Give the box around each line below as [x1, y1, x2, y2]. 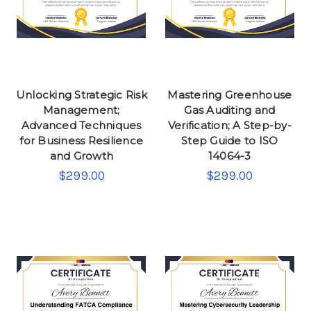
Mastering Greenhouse [167, 88, 292, 102]
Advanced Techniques [21, 119, 142, 133]
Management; [42, 103, 120, 117]
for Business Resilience [19, 134, 144, 148]
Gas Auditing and [184, 103, 276, 117]
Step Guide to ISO [181, 134, 278, 148]
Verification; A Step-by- [167, 119, 292, 133]
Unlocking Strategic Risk [15, 88, 147, 102]
